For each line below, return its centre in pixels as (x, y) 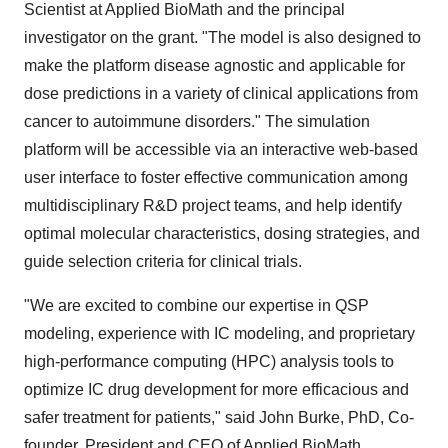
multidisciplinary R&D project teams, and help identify (213, 205)
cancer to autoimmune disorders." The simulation (197, 121)
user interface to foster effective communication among (216, 177)
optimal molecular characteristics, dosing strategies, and (222, 233)
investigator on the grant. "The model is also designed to (222, 37)
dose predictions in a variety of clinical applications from (221, 93)
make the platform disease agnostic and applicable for (214, 65)
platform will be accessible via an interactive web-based (221, 149)
